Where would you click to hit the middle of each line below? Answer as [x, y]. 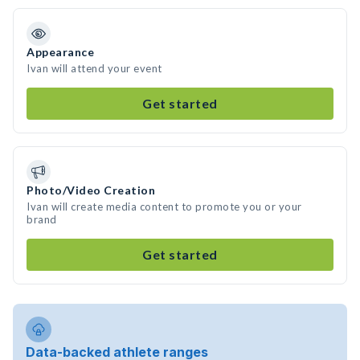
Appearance [60, 52]
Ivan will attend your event [94, 68]
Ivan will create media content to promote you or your [164, 207]
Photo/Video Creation [91, 190]
